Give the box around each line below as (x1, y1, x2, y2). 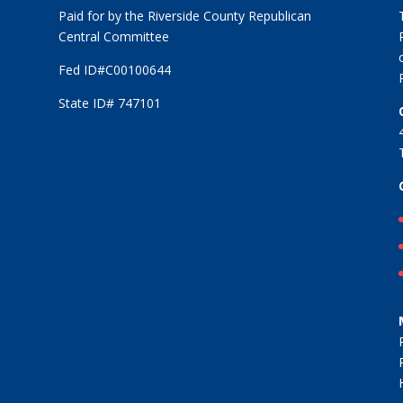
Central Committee (58, 28, 169, 46)
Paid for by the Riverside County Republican (58, 7, 311, 25)
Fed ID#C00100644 (58, 61, 171, 79)
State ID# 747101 (58, 94, 161, 112)
